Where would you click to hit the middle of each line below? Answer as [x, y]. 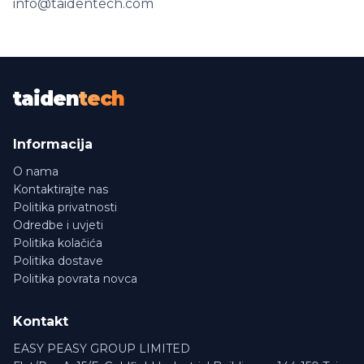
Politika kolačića [58, 243]
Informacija [53, 144]
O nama [36, 171]
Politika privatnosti [65, 207]
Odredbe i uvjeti [58, 225]
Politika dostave [58, 261]
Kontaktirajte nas [61, 189]
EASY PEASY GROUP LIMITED [102, 349]
